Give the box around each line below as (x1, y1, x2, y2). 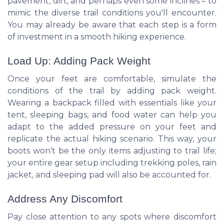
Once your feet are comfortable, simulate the (7, 74, 216, 84)
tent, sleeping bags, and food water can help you (7, 110, 216, 120)
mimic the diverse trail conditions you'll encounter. (7, 7, 216, 17)
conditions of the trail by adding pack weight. (7, 86, 216, 96)
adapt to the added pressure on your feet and (7, 122, 216, 132)
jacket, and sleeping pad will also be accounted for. (7, 170, 211, 180)
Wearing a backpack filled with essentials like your (7, 98, 216, 108)
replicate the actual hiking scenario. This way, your (7, 134, 216, 144)
